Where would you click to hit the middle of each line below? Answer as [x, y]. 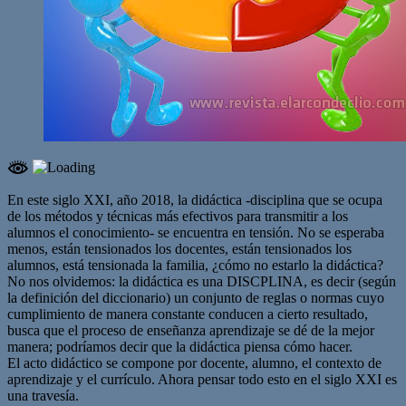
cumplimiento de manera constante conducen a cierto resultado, [188, 314]
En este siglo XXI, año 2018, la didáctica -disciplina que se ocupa [195, 199]
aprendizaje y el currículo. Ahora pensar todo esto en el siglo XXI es [202, 379]
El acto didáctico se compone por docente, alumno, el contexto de [194, 362]
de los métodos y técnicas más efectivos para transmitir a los [178, 216]
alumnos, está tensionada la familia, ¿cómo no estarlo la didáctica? [195, 265]
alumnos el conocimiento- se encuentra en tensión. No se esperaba [196, 232]
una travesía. [43, 395]
